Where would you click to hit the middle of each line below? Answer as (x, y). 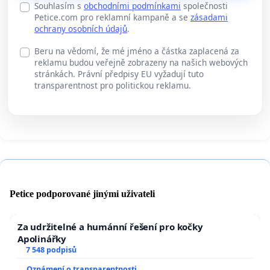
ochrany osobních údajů (81, 28)
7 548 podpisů (51, 250)
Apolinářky (42, 239)
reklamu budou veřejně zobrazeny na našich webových (141, 62)
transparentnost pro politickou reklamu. (113, 85)
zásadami (209, 17)
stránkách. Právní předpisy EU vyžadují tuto (119, 74)
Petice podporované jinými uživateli (82, 194)
